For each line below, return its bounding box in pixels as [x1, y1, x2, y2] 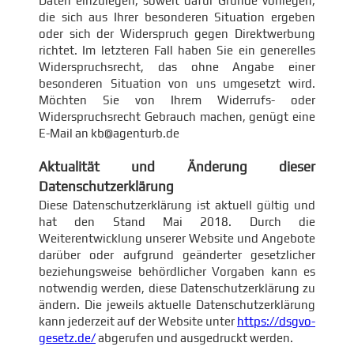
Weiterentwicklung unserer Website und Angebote [39, 232, 315, 245]
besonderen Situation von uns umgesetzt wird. [39, 77, 315, 90]
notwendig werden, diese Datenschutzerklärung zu [39, 281, 315, 295]
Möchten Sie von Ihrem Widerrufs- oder [39, 93, 315, 107]
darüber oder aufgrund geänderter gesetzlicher [39, 248, 315, 262]
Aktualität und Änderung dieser [39, 159, 315, 175]
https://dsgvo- [237, 314, 315, 328]
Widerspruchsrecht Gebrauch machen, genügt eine [39, 110, 315, 123]
